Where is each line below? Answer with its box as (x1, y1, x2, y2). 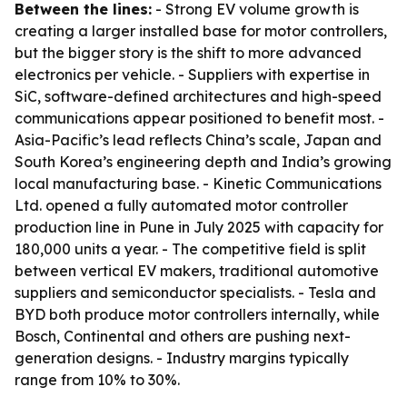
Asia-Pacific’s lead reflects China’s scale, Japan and (15, 131, 382, 149)
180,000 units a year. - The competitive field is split (15, 240, 366, 258)
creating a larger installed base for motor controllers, (15, 22, 387, 40)
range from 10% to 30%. (15, 371, 180, 389)
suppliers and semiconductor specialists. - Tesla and (15, 283, 376, 302)
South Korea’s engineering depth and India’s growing (15, 153, 392, 171)
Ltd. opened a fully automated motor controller (15, 196, 348, 214)
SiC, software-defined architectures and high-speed (15, 87, 382, 105)
